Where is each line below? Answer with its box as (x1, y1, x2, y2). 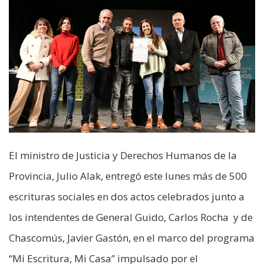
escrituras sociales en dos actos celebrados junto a (9, 190, 245, 203)
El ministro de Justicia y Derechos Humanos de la (9, 148, 237, 162)
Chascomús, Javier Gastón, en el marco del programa (9, 231, 255, 245)
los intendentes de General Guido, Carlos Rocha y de (9, 210, 253, 224)
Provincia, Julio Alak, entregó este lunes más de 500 (9, 169, 247, 183)
